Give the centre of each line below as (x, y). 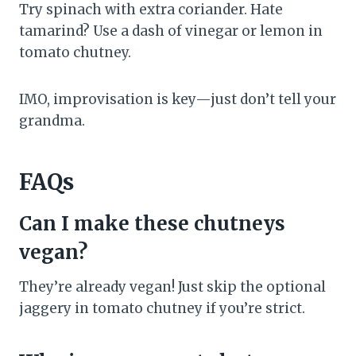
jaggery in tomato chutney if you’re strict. (162, 309)
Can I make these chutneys (152, 224)
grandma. (52, 121)
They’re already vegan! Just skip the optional (172, 287)
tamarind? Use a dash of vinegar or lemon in (171, 31)
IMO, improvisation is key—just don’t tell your (178, 100)
